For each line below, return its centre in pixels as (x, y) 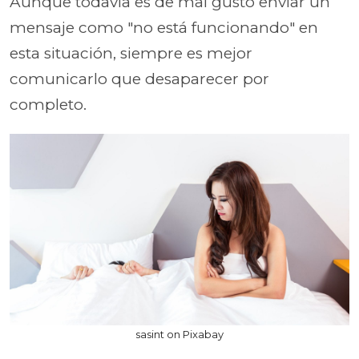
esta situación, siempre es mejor (131, 53)
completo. (48, 105)
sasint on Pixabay (179, 334)
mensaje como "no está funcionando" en (164, 28)
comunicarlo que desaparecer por (139, 79)
